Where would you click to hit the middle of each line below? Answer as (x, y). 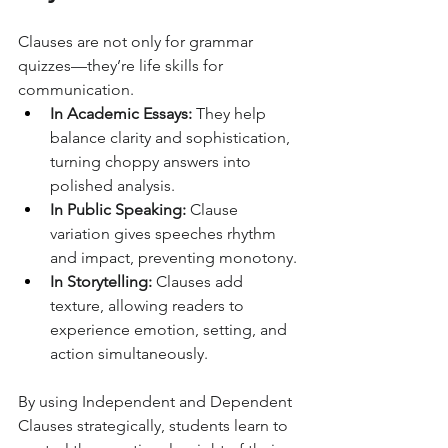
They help (231, 113)
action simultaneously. (129, 353)
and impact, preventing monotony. (173, 257)
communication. (76, 89)
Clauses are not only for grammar (137, 41)
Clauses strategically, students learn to (155, 425)
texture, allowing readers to (149, 305)
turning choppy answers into (152, 161)
